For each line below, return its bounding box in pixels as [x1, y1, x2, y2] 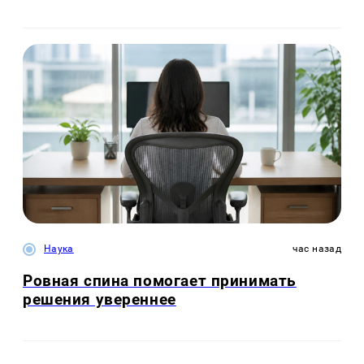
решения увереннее [23, 289, 176, 309]
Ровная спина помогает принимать [23, 271, 297, 290]
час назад [292, 242, 341, 254]
